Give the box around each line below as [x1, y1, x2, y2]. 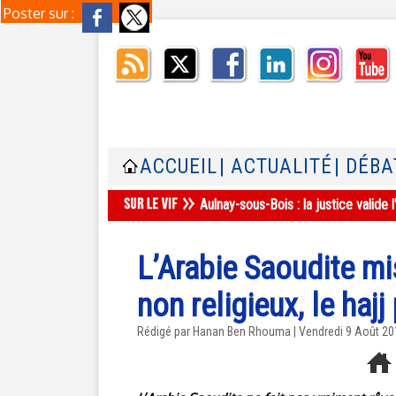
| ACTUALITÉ [219, 155, 332, 179]
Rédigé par [137, 324, 193, 339]
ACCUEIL [140, 155, 217, 179]
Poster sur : [4, 4, 78, 22]
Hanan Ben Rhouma [193, 324, 291, 339]
